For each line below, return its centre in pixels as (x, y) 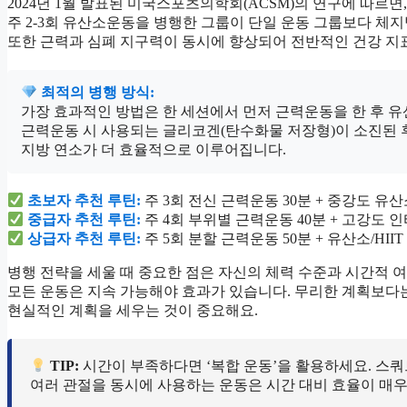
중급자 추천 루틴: (84, 219)
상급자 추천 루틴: (84, 238)
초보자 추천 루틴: (84, 200)
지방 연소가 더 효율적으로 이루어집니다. (154, 149)
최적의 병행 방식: (96, 92)
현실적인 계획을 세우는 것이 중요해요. (133, 310)
